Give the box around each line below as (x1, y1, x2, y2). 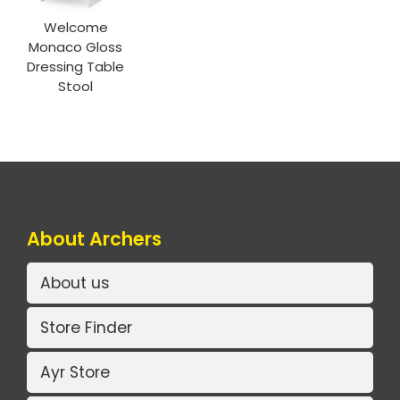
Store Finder (40, 316, 132, 338)
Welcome (43, 18, 108, 37)
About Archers (27, 226, 162, 253)
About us (40, 271, 110, 294)
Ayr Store (40, 361, 110, 383)
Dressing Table (27, 57, 125, 77)
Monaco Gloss (29, 37, 123, 57)
